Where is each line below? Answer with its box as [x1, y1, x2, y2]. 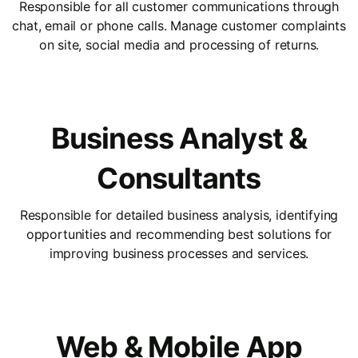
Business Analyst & [50, 120, 308, 156]
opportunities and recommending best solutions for [26, 225, 332, 242]
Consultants [97, 160, 261, 196]
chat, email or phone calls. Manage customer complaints [12, 17, 346, 34]
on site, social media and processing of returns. [38, 36, 320, 53]
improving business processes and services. [49, 245, 309, 261]
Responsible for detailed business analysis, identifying [19, 206, 339, 223]
